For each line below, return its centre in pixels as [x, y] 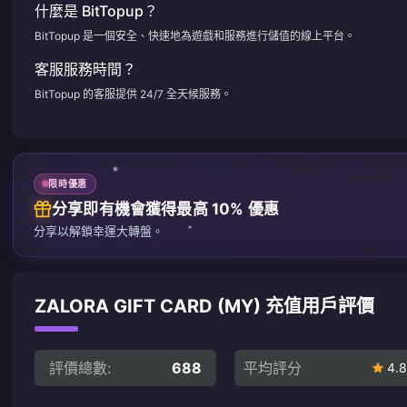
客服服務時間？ [85, 69]
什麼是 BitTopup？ [96, 11]
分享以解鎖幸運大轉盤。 [99, 230]
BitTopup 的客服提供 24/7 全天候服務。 [133, 94]
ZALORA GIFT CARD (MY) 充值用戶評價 [204, 306]
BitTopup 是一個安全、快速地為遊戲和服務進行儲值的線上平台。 [195, 36]
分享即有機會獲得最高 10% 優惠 [165, 208]
